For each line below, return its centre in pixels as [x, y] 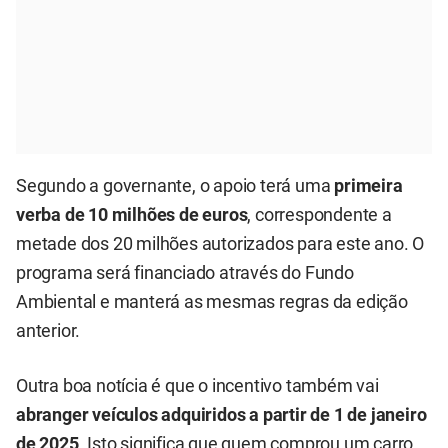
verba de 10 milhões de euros [132, 214]
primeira [368, 185]
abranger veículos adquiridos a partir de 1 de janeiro [221, 415]
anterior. [48, 330]
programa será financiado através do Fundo [185, 272]
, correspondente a [319, 214]
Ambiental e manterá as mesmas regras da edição [212, 301]
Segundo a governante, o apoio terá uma [175, 185]
